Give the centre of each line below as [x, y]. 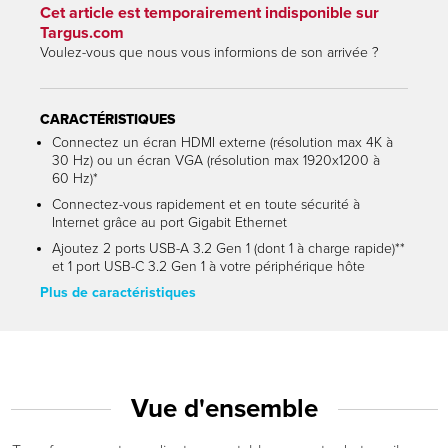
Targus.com [82, 32]
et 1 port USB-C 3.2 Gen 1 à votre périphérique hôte [208, 266]
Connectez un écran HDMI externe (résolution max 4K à [222, 142]
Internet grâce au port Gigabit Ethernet [169, 222]
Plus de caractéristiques [118, 292]
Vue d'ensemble [224, 408]
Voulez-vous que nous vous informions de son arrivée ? [209, 52]
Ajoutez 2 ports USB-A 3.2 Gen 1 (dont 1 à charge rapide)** [228, 248]
